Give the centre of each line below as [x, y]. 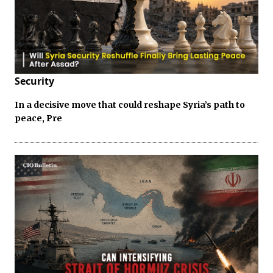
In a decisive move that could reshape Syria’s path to [130, 105]
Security [34, 81]
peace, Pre [38, 119]
